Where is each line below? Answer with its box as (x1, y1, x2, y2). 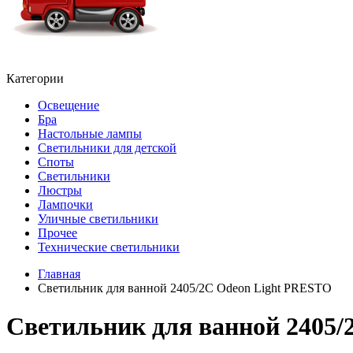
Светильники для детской (38, 141, 176, 154)
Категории (6, 72, 64, 85)
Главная (38, 267, 80, 281)
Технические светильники (38, 240, 180, 254)
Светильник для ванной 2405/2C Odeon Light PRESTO (38, 281, 332, 295)
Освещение (38, 98, 99, 112)
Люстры (38, 184, 82, 197)
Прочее (38, 226, 77, 240)
